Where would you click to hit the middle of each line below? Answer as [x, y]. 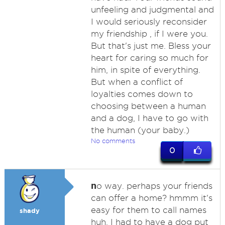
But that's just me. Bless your [151, 46]
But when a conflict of [137, 82]
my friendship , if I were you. [149, 34]
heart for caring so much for [149, 58]
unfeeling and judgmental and [152, 10]
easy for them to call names [148, 210]
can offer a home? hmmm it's [151, 198]
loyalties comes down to [142, 94]
